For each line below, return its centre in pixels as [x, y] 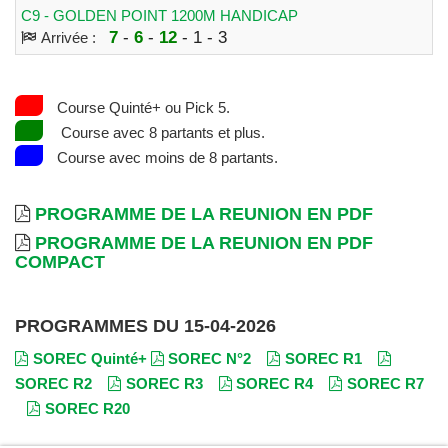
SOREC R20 [87, 408]
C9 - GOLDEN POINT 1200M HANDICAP [159, 15]
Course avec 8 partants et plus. [160, 132]
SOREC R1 [323, 358]
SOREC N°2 [209, 358]
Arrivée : [72, 37]
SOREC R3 [164, 383]
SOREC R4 [274, 383]
